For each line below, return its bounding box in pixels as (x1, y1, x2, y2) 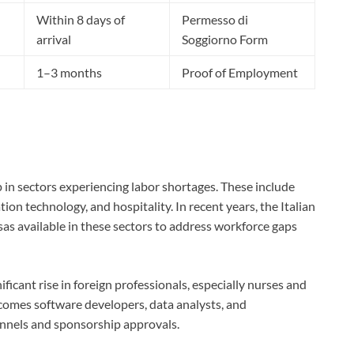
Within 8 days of (36, 11, 125, 27)
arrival (36, 31, 71, 47)
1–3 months (36, 64, 102, 80)
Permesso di (182, 11, 248, 27)
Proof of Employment (182, 64, 298, 80)
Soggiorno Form (182, 31, 268, 47)
